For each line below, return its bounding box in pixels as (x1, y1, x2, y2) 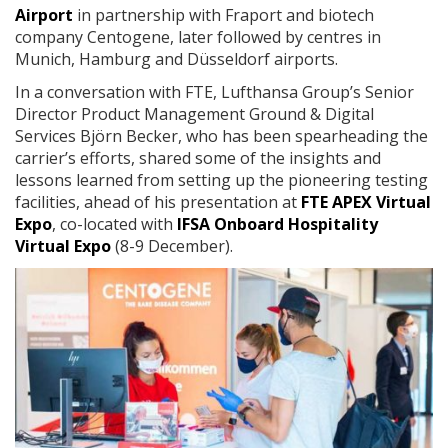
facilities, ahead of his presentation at (15, 191, 301, 214)
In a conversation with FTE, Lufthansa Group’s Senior (15, 81, 414, 104)
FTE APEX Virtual (301, 191, 431, 214)
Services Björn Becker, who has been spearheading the (15, 125, 428, 148)
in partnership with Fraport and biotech (73, 4, 374, 27)
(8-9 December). (111, 235, 233, 258)
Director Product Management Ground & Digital (15, 103, 374, 126)
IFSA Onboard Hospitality (177, 213, 378, 236)
